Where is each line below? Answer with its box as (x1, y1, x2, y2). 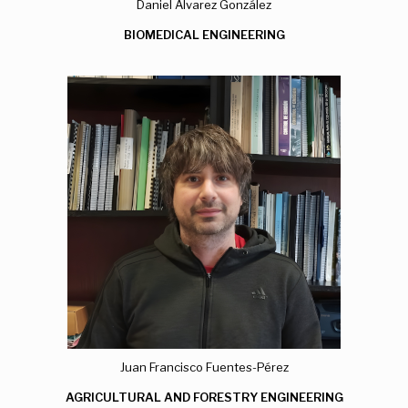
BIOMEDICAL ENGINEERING (123, 26, 285, 42)
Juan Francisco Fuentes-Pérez (119, 359, 289, 374)
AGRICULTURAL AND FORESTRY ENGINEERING (65, 389, 343, 404)
